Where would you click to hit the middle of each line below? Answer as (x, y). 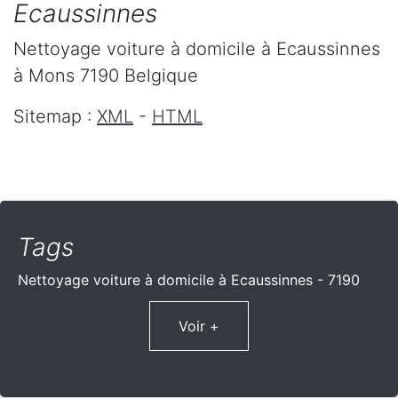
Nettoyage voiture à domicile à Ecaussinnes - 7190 (189, 280)
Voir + (199, 326)
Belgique (161, 76)
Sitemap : (55, 117)
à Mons (44, 76)
